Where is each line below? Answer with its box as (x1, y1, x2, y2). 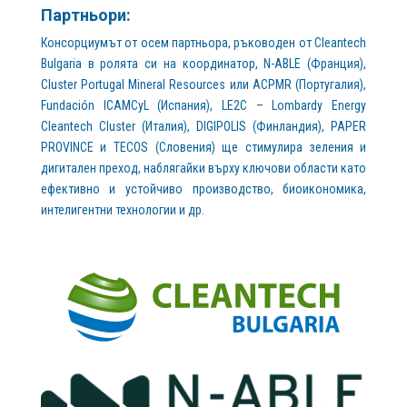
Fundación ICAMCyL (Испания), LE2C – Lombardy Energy (40, 97, 367, 113)
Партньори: (40, 5, 131, 25)
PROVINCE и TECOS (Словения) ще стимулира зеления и (40, 139, 367, 154)
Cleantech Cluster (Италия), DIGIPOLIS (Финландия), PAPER (40, 118, 367, 134)
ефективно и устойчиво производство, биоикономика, (40, 181, 367, 196)
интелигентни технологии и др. (40, 202, 204, 217)
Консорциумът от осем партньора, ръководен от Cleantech (40, 35, 367, 50)
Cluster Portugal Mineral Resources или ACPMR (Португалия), (40, 76, 367, 92)
